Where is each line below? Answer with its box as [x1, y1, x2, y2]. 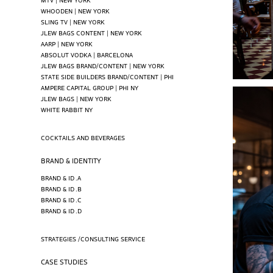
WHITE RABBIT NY [41, 104, 93, 114]
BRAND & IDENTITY [41, 155, 102, 165]
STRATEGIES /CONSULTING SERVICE [41, 233, 146, 243]
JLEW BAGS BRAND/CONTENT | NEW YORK [41, 60, 165, 70]
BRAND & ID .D [41, 205, 82, 215]
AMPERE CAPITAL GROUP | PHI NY [41, 82, 139, 92]
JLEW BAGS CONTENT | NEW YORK [41, 27, 143, 37]
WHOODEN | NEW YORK [41, 5, 110, 15]
